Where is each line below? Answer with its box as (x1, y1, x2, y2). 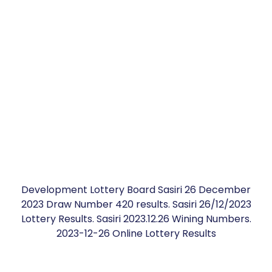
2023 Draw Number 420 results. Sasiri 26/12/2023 (21, 197, 251, 211)
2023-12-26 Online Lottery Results (56, 226, 216, 240)
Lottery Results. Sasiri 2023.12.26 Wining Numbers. (21, 212, 251, 226)
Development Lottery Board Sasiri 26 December (21, 183, 251, 197)
